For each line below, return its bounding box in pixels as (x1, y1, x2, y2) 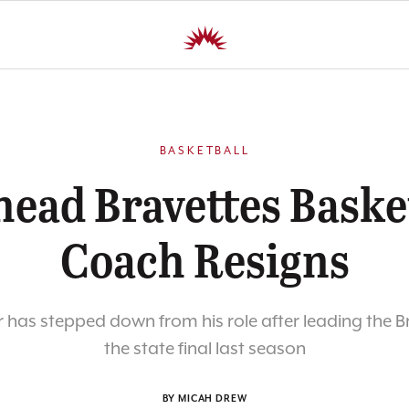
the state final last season (103, 339, 306, 360)
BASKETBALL (159, 144, 250, 158)
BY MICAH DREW (162, 393, 247, 404)
